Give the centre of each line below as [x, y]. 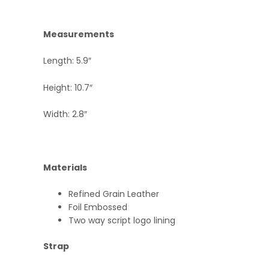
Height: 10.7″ [68, 87]
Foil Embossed [98, 207]
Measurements [79, 34]
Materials [65, 167]
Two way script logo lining [122, 221]
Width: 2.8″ [65, 114]
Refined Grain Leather [114, 194]
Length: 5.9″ [67, 61]
